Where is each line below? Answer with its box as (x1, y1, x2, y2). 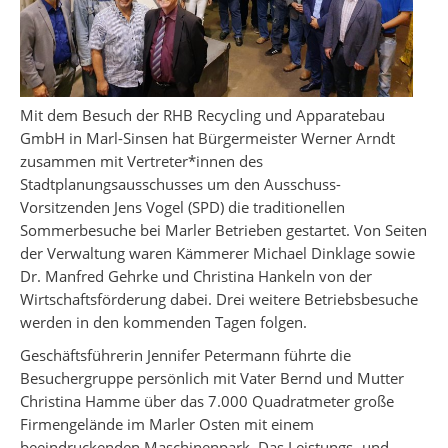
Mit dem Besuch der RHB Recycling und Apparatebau (20, 105, 385, 125)
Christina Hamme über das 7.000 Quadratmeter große (20, 391, 394, 411)
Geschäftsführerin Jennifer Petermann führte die (20, 345, 351, 365)
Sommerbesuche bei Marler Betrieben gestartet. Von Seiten (20, 220, 427, 240)
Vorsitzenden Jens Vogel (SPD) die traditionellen (20, 197, 345, 217)
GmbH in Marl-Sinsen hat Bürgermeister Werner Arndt (20, 128, 395, 148)
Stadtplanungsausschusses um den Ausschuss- (20, 174, 341, 194)
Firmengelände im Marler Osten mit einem (20, 414, 314, 434)
